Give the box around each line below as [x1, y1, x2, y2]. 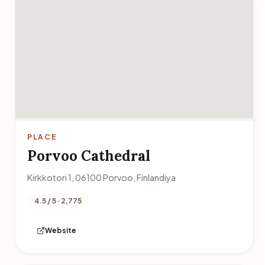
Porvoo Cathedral [27, 147, 150, 165]
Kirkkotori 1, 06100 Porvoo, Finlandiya [27, 172, 176, 183]
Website [44, 226, 76, 235]
